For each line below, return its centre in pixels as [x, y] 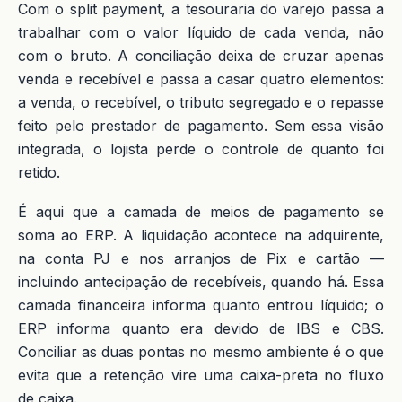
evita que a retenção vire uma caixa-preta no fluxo [201, 375]
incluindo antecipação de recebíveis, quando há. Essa [201, 282]
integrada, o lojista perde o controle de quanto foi [201, 149]
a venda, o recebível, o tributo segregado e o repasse [201, 102]
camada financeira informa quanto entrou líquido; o [201, 305]
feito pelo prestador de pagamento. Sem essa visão [201, 126]
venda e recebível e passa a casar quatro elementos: [201, 79]
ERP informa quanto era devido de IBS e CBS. [201, 328]
